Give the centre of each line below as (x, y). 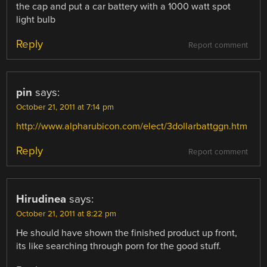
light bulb (36, 19)
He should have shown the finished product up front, (127, 233)
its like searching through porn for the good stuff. (119, 246)
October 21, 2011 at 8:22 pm (66, 214)
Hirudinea (41, 199)
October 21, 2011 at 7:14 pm (65, 107)
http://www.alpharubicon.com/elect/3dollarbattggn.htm (132, 126)
